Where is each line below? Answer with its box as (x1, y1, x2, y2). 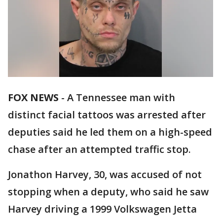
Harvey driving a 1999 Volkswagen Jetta (8, 202, 197, 216)
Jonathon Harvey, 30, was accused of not (8, 168, 202, 182)
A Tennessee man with (67, 91, 175, 105)
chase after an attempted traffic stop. (8, 143, 191, 156)
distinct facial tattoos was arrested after (8, 108, 206, 122)
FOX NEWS (8, 91, 59, 105)
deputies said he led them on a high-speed (8, 125, 212, 139)
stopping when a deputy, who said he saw (8, 185, 209, 199)
